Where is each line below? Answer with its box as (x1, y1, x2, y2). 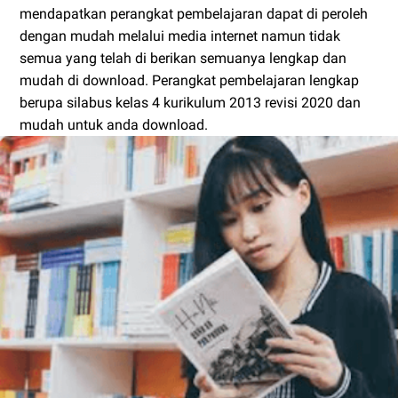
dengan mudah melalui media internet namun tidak (20, 28, 340, 44)
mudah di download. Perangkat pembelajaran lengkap (20, 72, 359, 89)
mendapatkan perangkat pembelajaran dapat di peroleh (20, 5, 368, 22)
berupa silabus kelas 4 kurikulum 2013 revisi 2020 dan (20, 94, 361, 111)
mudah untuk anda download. (20, 116, 208, 133)
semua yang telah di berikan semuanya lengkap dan (20, 50, 346, 67)
